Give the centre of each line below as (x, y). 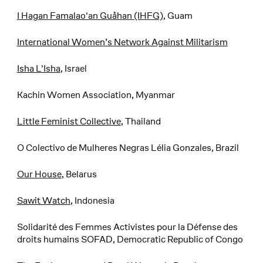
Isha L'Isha (38, 69)
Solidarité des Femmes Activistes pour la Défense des (127, 227)
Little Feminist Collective (69, 122)
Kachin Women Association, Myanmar (96, 95)
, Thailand (141, 122)
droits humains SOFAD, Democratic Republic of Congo (130, 240)
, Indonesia (92, 201)
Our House (39, 174)
